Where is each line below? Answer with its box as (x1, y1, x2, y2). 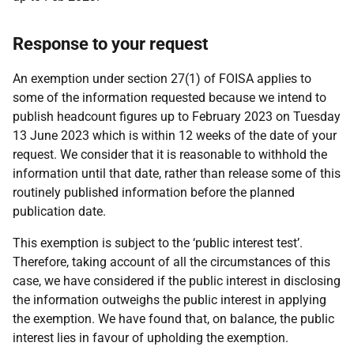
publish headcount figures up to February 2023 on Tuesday (13, 109, 341, 124)
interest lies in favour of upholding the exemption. (13, 330, 288, 345)
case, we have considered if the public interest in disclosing (13, 273, 341, 288)
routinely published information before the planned (13, 185, 295, 200)
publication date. (13, 204, 106, 219)
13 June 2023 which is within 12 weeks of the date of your (13, 128, 337, 143)
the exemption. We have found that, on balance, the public (13, 311, 334, 326)
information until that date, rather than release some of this (13, 166, 341, 181)
